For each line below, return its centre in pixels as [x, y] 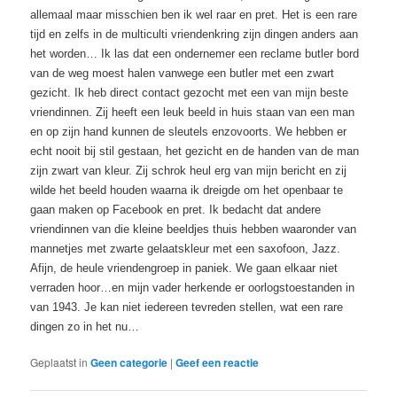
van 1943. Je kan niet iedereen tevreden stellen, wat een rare [187, 307]
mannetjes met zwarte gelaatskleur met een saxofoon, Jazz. [186, 249]
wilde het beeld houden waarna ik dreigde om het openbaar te [187, 191]
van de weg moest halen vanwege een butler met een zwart [183, 74]
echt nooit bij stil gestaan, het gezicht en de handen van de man [195, 152]
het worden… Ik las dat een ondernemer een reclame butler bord [195, 54]
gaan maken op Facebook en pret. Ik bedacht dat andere [176, 210]
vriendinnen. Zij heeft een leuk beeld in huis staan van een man [193, 113]
